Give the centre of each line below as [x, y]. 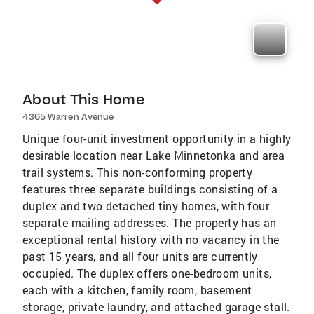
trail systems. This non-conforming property [138, 172]
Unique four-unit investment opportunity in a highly [157, 139]
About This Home [83, 100]
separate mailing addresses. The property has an [150, 223]
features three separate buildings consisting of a [150, 189]
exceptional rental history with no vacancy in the [151, 240]
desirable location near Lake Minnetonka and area [154, 156]
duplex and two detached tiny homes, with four [146, 206]
